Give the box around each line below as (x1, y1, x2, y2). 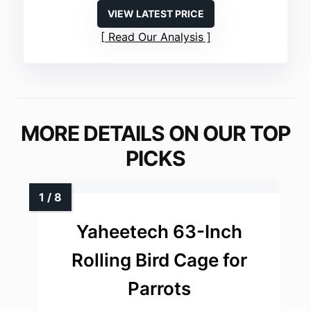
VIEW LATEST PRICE (107, 8, 204, 20)
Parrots (127, 278, 191, 300)
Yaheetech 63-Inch (76, 221, 242, 243)
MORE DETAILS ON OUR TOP (21, 121, 290, 146)
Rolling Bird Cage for (71, 249, 247, 271)
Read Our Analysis (108, 30, 203, 44)
